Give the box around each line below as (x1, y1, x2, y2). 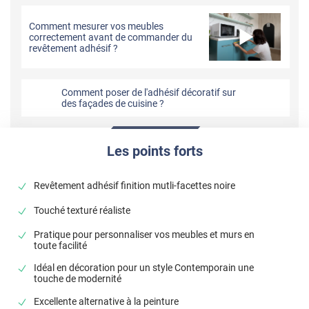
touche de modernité (34, 273, 122, 285)
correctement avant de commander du (29, 31, 193, 43)
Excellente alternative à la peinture (34, 295, 179, 307)
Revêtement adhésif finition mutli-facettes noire (34, 180, 236, 192)
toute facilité (34, 240, 88, 251)
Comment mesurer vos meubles (29, 20, 164, 32)
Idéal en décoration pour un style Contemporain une (34, 262, 255, 274)
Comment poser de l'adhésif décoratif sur (61, 87, 237, 99)
